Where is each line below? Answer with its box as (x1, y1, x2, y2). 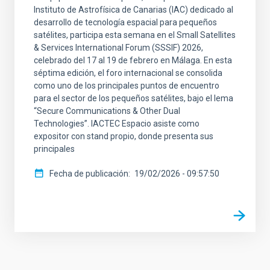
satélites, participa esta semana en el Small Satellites (34, 30, 236, 40)
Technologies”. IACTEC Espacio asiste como (34, 119, 199, 129)
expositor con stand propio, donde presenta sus (34, 131, 213, 142)
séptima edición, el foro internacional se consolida (34, 68, 222, 78)
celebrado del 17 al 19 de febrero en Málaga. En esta (34, 55, 232, 66)
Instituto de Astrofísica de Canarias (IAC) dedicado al (34, 5, 233, 15)
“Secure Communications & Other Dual (34, 106, 180, 116)
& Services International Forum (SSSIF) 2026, (34, 43, 203, 53)
